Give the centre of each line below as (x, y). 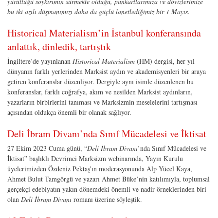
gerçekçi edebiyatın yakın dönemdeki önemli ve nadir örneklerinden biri (107, 189)
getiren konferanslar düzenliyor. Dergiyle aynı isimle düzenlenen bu (100, 81)
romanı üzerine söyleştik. (108, 199)
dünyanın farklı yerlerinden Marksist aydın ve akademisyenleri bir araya (107, 71)
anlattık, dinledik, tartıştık (59, 46)
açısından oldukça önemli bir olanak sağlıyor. (69, 112)
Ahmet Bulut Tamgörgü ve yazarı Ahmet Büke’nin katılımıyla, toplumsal (109, 179)
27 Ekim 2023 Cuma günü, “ (47, 148)
